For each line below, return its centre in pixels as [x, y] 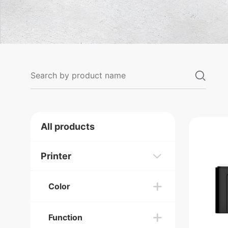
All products [68, 126]
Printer [56, 156]
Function [65, 217]
